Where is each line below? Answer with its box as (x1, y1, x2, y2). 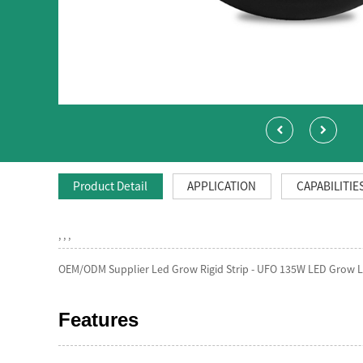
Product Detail (73, 177, 148, 194)
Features (58, 309, 139, 331)
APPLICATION (187, 177, 257, 194)
